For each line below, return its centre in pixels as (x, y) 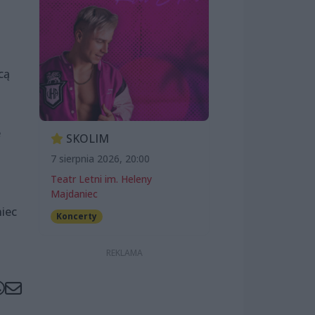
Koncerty (76, 217)
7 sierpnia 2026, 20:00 (100, 159)
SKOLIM (86, 139)
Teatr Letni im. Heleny (101, 179)
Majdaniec (74, 194)
